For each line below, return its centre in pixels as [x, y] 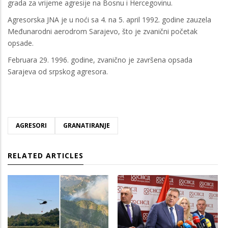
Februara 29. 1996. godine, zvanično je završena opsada [100, 60]
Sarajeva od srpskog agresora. [58, 71]
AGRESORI [31, 125]
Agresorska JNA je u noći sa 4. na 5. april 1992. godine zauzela [109, 19]
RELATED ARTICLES [46, 155]
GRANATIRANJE [87, 125]
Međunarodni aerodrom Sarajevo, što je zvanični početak [103, 31]
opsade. [21, 43]
